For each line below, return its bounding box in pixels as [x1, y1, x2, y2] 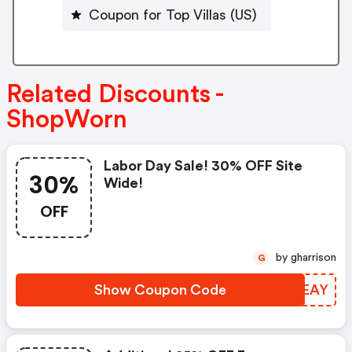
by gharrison [291, 252, 336, 264]
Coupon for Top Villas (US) [89, 7, 257, 22]
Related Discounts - [6, 82, 222, 108]
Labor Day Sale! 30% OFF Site [104, 159, 302, 174]
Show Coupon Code [94, 283, 226, 298]
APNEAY [269, 283, 328, 298]
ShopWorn [6, 107, 127, 133]
